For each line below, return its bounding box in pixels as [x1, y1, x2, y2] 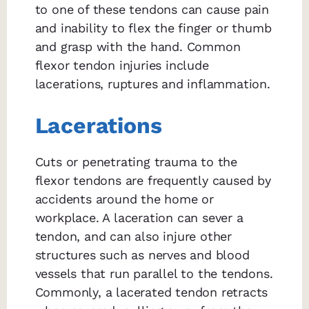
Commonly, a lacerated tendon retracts [34, 285, 268, 300]
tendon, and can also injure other [34, 229, 232, 244]
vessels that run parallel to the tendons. [34, 266, 273, 281]
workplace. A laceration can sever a [34, 210, 243, 226]
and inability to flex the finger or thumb [34, 21, 272, 36]
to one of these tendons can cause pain [34, 2, 270, 17]
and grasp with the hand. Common [34, 39, 241, 54]
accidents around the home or [34, 192, 215, 207]
